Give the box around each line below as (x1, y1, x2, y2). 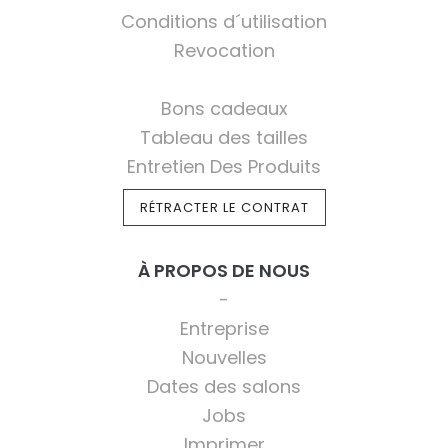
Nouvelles (181, 345, 267, 370)
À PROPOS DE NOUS (138, 258, 310, 283)
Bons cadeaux (160, 96, 288, 121)
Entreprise (179, 316, 269, 341)
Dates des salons (147, 374, 301, 399)
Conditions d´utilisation (121, 9, 327, 34)
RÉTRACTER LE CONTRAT (139, 198, 309, 217)
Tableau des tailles (140, 125, 308, 150)
